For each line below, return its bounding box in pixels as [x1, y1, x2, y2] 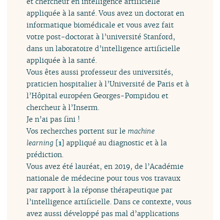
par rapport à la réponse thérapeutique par [27, 185, 173, 194]
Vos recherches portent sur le [27, 126, 128, 136]
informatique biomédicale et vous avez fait [27, 20, 174, 29]
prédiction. [27, 149, 64, 159]
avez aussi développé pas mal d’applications [27, 208, 180, 218]
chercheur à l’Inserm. [27, 102, 100, 112]
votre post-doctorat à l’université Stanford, [27, 31, 176, 41]
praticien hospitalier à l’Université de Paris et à [27, 79, 190, 88]
